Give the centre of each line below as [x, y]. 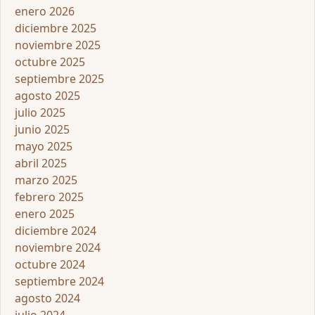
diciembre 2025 [56, 28]
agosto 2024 [47, 298]
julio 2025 [40, 113]
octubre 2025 [50, 62]
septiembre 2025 [59, 79]
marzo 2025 [46, 180]
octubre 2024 [50, 265]
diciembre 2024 [56, 231]
